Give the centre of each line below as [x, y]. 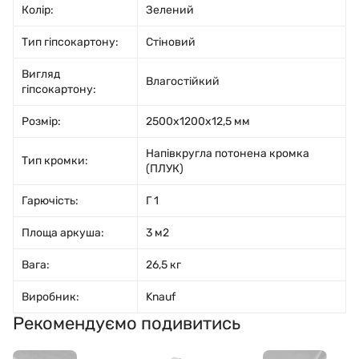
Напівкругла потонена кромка [228, 153]
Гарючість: [50, 201]
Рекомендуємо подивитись [127, 323]
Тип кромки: [55, 161]
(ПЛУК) [165, 169]
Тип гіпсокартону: [70, 42]
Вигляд [41, 74]
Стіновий [171, 42]
